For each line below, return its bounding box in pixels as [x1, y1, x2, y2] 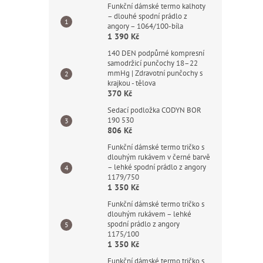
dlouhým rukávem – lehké [107, 209, 191, 219]
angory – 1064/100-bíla [107, 21, 183, 31]
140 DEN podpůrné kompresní [107, 48, 204, 58]
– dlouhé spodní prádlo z [107, 11, 187, 21]
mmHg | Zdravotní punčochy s [107, 68, 203, 78]
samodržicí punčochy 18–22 [107, 58, 198, 68]
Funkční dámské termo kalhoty [107, 1, 205, 11]
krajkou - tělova [107, 78, 156, 88]
